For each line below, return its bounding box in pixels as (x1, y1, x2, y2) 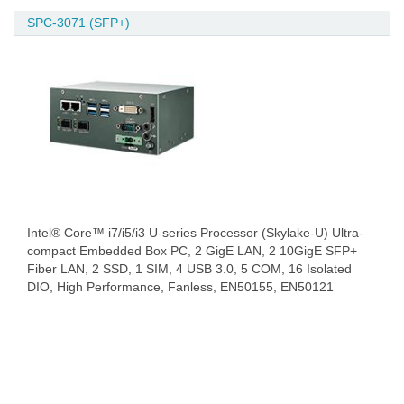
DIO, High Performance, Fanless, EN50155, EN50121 (27, 280, 334, 294)
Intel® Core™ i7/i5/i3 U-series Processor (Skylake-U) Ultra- (27, 225, 363, 240)
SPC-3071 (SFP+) (27, 15, 130, 30)
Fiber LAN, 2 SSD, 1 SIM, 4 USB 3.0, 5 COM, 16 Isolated (27, 262, 352, 276)
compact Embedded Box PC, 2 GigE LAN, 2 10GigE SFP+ (27, 243, 357, 258)
